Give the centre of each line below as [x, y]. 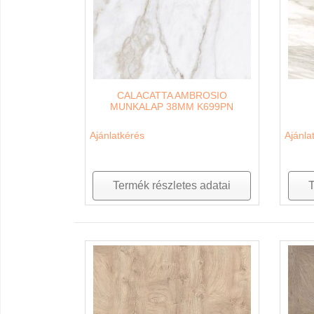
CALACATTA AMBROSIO [172, 95]
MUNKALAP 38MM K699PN [172, 106]
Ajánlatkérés [117, 135]
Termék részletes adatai [172, 185]
